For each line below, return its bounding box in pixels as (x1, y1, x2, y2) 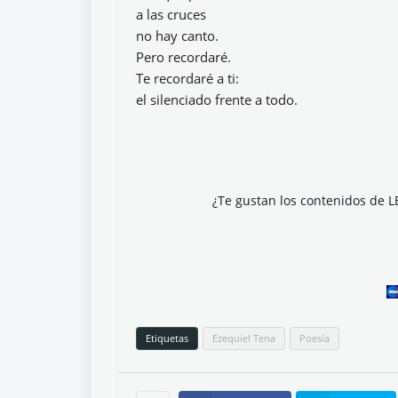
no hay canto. (136, 27, 219, 44)
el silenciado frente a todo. (136, 91, 298, 108)
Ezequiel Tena (212, 331, 275, 345)
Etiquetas (146, 331, 188, 345)
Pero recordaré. (136, 48, 231, 66)
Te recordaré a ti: (136, 69, 239, 87)
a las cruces (136, 5, 206, 23)
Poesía (299, 331, 330, 345)
